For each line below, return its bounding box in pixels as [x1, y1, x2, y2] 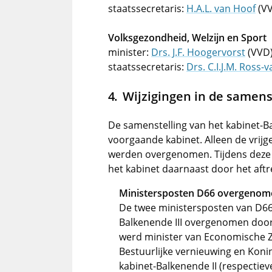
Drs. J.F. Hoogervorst [151, 46, 245, 59]
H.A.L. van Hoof [186, 2, 256, 15]
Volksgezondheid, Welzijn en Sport [108, 31, 267, 44]
